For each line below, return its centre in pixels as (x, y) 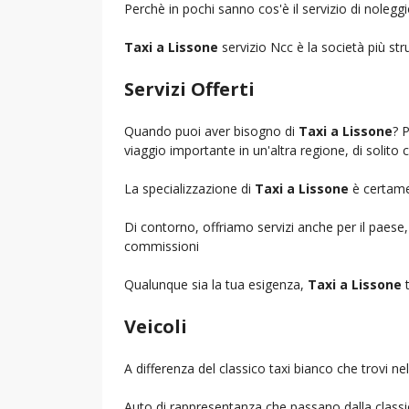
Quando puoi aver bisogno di (211, 131)
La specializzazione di (189, 188)
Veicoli (156, 326)
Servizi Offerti (189, 89)
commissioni (162, 246)
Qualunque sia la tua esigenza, (216, 284)
